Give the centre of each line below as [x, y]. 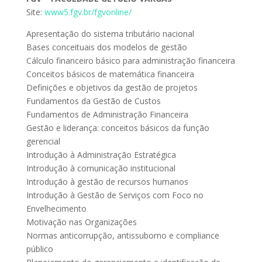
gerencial [43, 141]
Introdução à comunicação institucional [101, 168]
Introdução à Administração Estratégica [101, 155]
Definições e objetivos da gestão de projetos [112, 87]
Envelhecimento [56, 208]
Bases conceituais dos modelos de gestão [106, 47]
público [39, 249]
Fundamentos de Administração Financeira [107, 114]
